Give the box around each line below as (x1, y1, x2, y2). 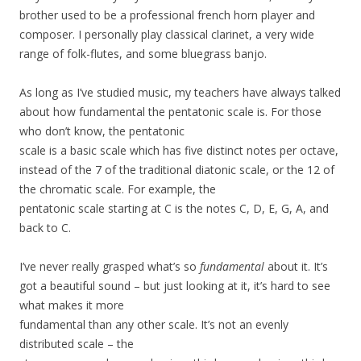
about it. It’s (264, 259, 328, 275)
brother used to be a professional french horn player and (19, 7, 315, 23)
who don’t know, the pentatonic (19, 123, 185, 139)
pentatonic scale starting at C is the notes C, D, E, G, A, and (19, 201, 329, 217)
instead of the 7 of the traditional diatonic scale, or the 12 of (19, 162, 334, 178)
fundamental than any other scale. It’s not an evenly (19, 317, 288, 333)
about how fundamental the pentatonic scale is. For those (19, 104, 322, 120)
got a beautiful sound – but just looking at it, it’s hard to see (19, 278, 330, 294)
